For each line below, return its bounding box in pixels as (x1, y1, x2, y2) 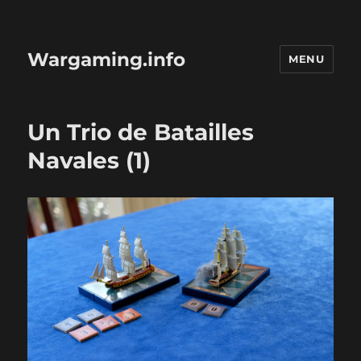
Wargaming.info (27, 48, 186, 71)
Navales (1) (27, 147, 151, 174)
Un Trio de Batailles (27, 118, 255, 146)
